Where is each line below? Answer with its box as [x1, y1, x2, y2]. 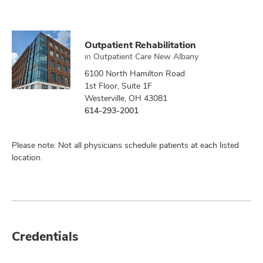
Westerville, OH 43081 [85, 93, 167, 103]
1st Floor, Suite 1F [85, 80, 152, 91]
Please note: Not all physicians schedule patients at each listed [12, 140, 239, 150]
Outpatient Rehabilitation [85, 39, 196, 51]
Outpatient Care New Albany [93, 51, 198, 62]
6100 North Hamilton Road [85, 68, 185, 79]
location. [12, 152, 42, 163]
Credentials [12, 228, 78, 244]
